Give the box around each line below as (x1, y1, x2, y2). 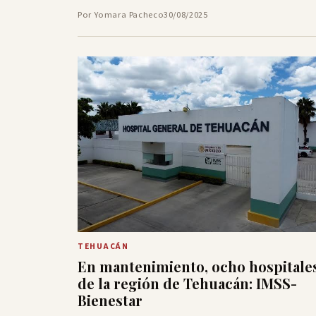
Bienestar (78, 291, 142, 310)
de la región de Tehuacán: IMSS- (78, 274, 297, 293)
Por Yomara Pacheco (78, 8, 164, 21)
